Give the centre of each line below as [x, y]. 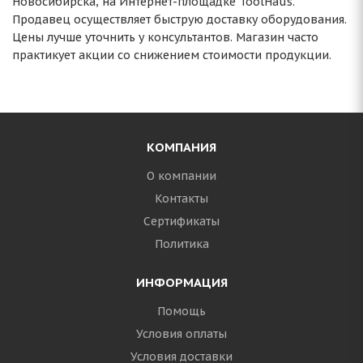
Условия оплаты [181, 334]
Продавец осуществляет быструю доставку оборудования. [179, 19]
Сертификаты [181, 221]
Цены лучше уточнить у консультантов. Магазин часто [165, 37]
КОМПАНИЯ [181, 147]
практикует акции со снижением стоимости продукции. [172, 55]
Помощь [181, 311]
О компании [181, 176]
